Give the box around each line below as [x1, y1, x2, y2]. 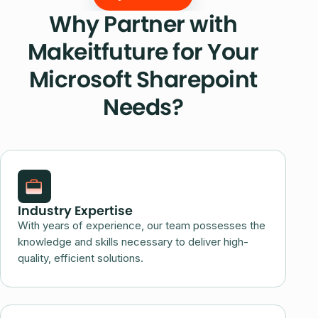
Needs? [103, 92, 184, 124]
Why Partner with [49, 9, 238, 40]
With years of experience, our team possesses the [17, 219, 265, 233]
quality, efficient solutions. [17, 252, 143, 265]
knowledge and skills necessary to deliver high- [17, 236, 248, 249]
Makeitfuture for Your [27, 36, 259, 68]
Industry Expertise [17, 202, 133, 220]
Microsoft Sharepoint [28, 64, 258, 96]
